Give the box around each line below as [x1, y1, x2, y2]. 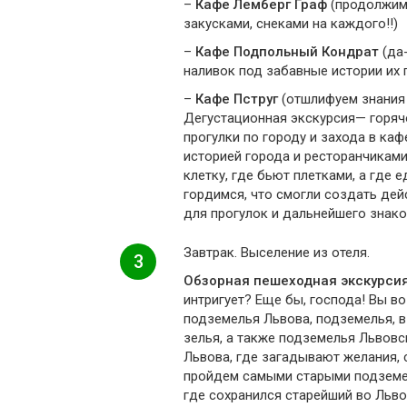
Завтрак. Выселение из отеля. [184, 244, 370, 261]
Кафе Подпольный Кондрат [195, 44, 379, 60]
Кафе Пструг [195, 91, 278, 107]
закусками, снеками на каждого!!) [184, 15, 398, 32]
